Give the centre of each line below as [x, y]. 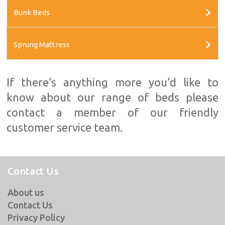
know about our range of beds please [113, 97]
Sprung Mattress [41, 44]
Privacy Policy [36, 217]
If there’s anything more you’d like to [113, 82]
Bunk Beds [31, 12]
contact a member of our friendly [113, 112]
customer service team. [65, 127]
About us [26, 192]
